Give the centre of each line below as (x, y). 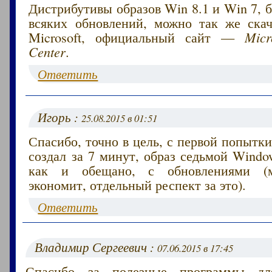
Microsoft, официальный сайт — (137, 37)
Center (47, 51)
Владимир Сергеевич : (96, 247)
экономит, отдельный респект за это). (138, 184)
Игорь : (60, 117)
